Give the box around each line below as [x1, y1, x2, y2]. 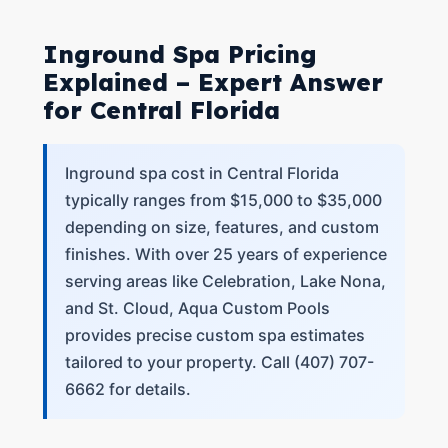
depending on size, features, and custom [64, 217, 379, 237]
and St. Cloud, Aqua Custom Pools [64, 298, 330, 318]
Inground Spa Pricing [42, 39, 317, 69]
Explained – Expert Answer [42, 67, 383, 97]
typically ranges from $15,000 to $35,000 [64, 190, 382, 210]
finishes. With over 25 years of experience [64, 244, 387, 264]
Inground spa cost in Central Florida [64, 163, 339, 183]
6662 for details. [64, 379, 191, 399]
